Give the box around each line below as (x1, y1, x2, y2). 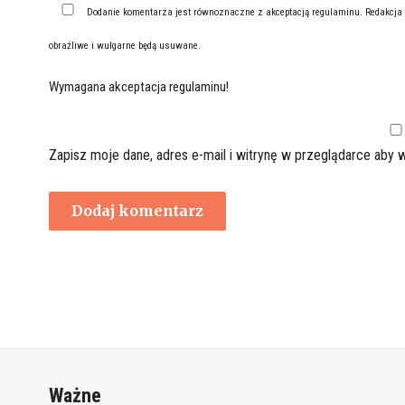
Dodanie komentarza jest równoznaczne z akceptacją (87, 6, 313, 19)
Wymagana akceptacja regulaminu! (48, 79, 229, 96)
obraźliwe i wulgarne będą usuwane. (48, 40, 201, 52)
